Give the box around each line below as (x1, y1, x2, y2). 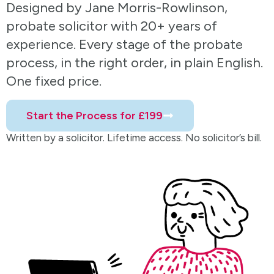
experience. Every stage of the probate (6, 36, 243, 53)
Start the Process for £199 (26, 108, 163, 122)
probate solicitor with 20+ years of (6, 18, 217, 35)
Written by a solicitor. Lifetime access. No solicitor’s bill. (6, 131, 262, 144)
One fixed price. (6, 73, 102, 90)
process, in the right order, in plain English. (6, 54, 263, 72)
